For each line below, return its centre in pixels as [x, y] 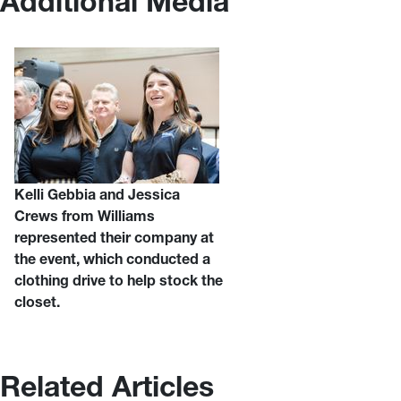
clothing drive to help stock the [119, 280]
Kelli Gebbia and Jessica [97, 194]
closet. [37, 301]
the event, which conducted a [112, 258]
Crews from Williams [85, 215]
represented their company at [114, 237]
